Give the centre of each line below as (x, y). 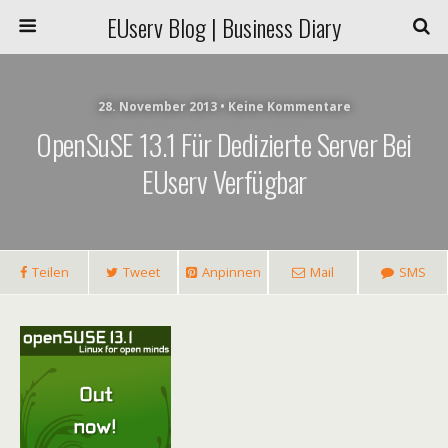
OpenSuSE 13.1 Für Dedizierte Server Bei (224, 144)
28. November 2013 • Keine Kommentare (224, 106)
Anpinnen (231, 272)
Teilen (50, 272)
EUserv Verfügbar (224, 181)
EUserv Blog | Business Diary (224, 27)
